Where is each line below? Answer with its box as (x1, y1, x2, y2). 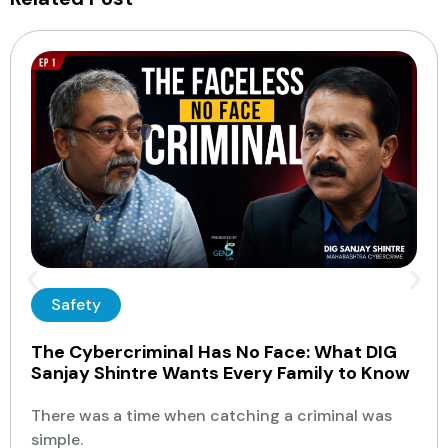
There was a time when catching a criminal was (31, 404, 392, 426)
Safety (51, 293, 101, 315)
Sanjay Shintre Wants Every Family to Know (31, 360, 410, 385)
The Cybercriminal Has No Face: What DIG (31, 339, 397, 364)
